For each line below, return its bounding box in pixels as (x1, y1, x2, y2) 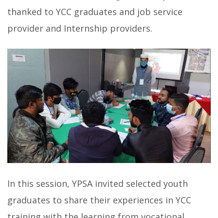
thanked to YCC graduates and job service (7, 5, 182, 18)
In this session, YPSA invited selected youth (7, 178, 188, 190)
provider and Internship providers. (7, 22, 152, 34)
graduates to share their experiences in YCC (7, 194, 191, 206)
